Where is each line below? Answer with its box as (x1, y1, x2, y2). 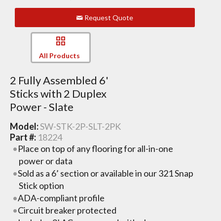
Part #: (9, 131, 37, 143)
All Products (38, 51, 80, 60)
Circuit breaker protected (18, 204, 117, 216)
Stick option (18, 180, 64, 191)
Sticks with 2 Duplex (9, 87, 107, 101)
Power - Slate (9, 100, 74, 114)
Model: (9, 120, 40, 132)
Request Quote (83, 13, 134, 22)
